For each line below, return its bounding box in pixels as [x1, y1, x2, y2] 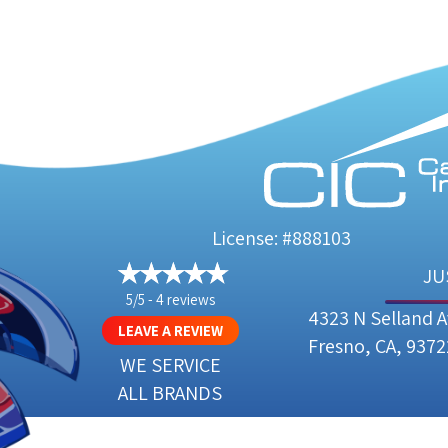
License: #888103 [212, 225, 351, 252]
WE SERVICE [119, 352, 221, 379]
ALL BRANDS [118, 380, 222, 407]
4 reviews [155, 290, 215, 310]
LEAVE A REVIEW [117, 321, 223, 341]
